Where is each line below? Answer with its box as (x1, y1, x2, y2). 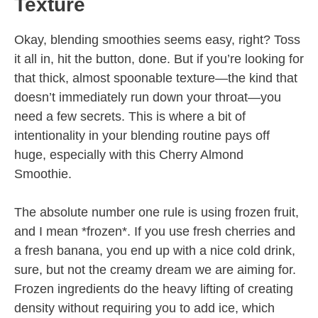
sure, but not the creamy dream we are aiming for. (14, 263, 296, 278)
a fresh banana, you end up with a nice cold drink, (14, 243, 295, 258)
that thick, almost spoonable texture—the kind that (14, 71, 297, 86)
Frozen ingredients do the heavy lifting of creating (14, 282, 293, 297)
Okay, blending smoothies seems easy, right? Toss (14, 33, 300, 48)
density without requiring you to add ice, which (14, 301, 275, 316)
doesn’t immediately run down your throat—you (14, 90, 281, 105)
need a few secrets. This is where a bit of (14, 109, 246, 124)
